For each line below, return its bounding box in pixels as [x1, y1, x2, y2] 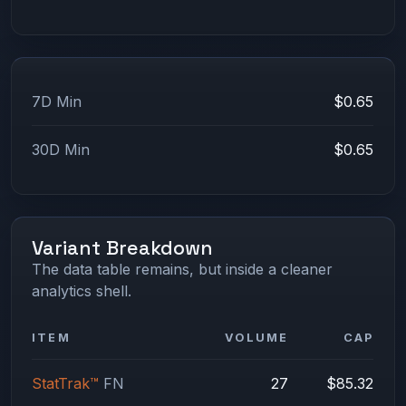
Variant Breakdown [32, 235, 214, 260]
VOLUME [225, 330, 289, 344]
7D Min [32, 92, 82, 111]
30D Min [32, 140, 91, 159]
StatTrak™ [32, 373, 100, 392]
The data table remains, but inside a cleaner [32, 259, 333, 278]
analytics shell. [32, 281, 132, 300]
